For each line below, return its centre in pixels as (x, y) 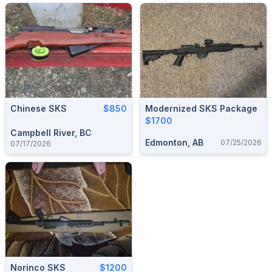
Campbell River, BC (51, 132)
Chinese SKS (39, 108)
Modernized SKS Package (201, 108)
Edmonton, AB (174, 142)
